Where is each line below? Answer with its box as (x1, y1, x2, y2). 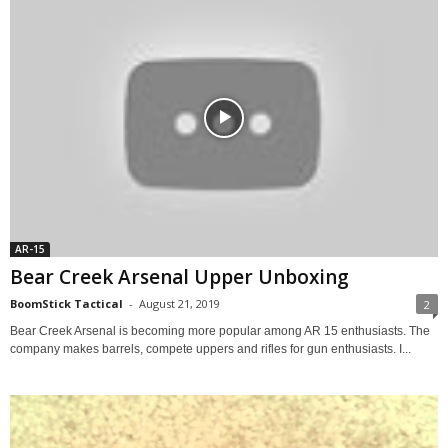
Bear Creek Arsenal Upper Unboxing (10, 263, 349, 290)
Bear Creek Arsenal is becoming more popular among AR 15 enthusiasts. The (10, 323, 430, 338)
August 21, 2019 (139, 295, 220, 311)
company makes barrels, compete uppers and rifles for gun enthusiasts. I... (10, 341, 411, 356)
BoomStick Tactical (10, 295, 123, 311)
